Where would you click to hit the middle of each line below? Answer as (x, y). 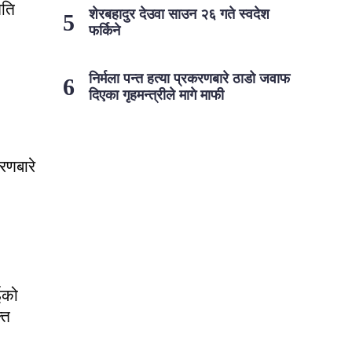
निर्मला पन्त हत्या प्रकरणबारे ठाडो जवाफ (189, 78)
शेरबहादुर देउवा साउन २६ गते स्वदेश (179, 14)
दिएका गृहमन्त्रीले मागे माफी (156, 95)
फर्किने (104, 30)
